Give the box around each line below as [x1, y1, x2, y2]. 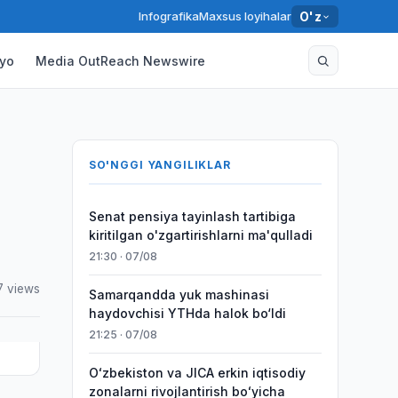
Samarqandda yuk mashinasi [88, 287, 269, 302]
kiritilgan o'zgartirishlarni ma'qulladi [88, 227, 313, 243]
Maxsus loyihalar [198, 9, 291, 23]
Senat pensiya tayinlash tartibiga [88, 209, 296, 224]
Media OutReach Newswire [36, 52, 206, 68]
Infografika [138, 9, 199, 23]
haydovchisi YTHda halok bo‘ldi [88, 306, 286, 321]
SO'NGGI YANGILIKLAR [88, 158, 231, 171]
